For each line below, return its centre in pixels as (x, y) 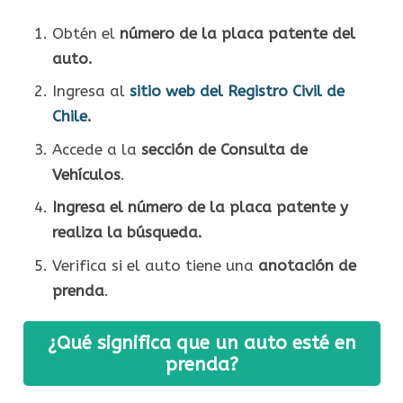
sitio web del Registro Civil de (237, 91)
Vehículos (86, 174)
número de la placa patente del (237, 33)
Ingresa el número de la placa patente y (200, 207)
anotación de (307, 265)
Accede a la (96, 149)
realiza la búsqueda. (127, 233)
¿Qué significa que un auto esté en (201, 342)
